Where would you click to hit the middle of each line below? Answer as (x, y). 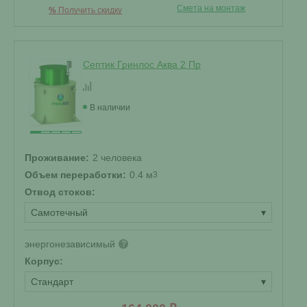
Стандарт (52, 282)
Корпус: (44, 261)
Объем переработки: (75, 175)
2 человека (117, 158)
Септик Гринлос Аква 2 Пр (142, 64)
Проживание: (57, 158)
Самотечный (59, 212)
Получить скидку (89, 10)
